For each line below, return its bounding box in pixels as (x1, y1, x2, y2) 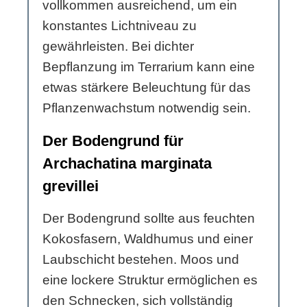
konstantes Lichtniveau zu (42, 19, 197, 34)
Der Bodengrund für (42, 132, 184, 150)
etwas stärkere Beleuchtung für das (42, 80, 251, 95)
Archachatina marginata (42, 155, 212, 173)
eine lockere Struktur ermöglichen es (42, 273, 258, 288)
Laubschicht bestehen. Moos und (42, 252, 239, 267)
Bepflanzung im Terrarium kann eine (42, 60, 255, 75)
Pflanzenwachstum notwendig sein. (42, 101, 251, 116)
